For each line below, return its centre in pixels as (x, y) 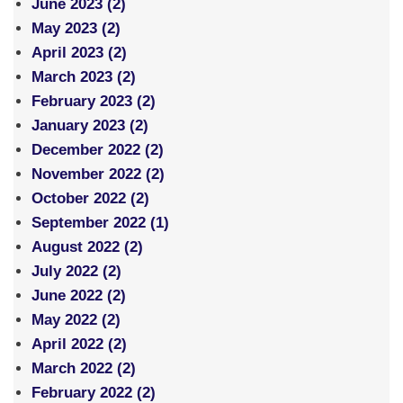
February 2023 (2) (94, 102)
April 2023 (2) (79, 53)
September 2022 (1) (100, 223)
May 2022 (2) (76, 320)
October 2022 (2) (90, 199)
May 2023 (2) (76, 29)
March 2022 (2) (84, 369)
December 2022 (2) (98, 150)
